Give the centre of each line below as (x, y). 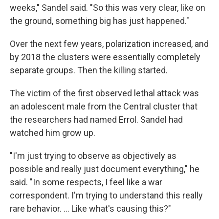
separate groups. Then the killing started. (89, 70)
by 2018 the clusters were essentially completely (105, 57)
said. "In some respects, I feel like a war (86, 182)
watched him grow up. (53, 132)
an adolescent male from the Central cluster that (104, 106)
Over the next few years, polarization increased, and (109, 44)
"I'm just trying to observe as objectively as (93, 155)
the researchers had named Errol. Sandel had (96, 119)
